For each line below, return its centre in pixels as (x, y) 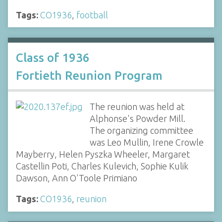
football (92, 15)
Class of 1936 (53, 58)
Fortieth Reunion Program (89, 76)
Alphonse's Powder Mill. (137, 118)
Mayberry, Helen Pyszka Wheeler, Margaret (103, 154)
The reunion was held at (137, 107)
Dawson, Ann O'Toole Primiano (77, 178)
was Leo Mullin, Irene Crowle (146, 142)
